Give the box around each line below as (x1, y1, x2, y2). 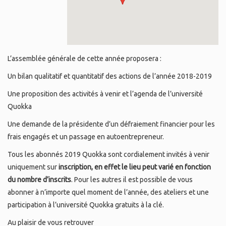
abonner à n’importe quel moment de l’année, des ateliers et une (8, 188, 209, 197)
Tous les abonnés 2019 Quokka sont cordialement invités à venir (8, 150, 209, 159)
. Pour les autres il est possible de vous (71, 176, 193, 184)
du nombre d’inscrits (8, 176, 71, 184)
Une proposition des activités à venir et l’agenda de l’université (8, 90, 203, 98)
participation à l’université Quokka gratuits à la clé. (8, 201, 164, 209)
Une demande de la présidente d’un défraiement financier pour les (8, 120, 215, 129)
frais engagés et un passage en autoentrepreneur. (8, 133, 164, 141)
